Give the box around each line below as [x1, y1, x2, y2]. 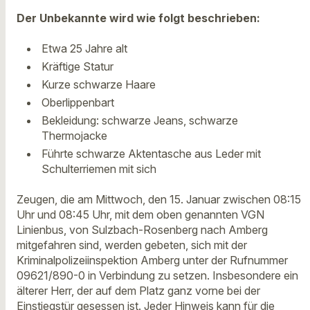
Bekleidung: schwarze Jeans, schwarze [42, 113, 238, 127]
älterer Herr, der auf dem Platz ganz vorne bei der [17, 284, 260, 298]
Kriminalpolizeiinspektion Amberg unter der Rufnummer [17, 253, 288, 268]
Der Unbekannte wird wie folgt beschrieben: [17, 10, 260, 25]
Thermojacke [42, 128, 107, 143]
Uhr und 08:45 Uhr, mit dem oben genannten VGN [17, 208, 264, 222]
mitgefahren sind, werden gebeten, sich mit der [17, 238, 247, 253]
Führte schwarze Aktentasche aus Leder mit [42, 146, 261, 161]
